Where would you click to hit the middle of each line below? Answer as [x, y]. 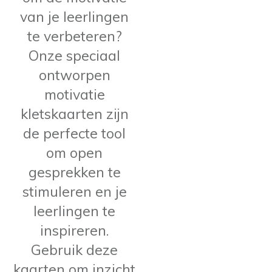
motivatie [74, 94]
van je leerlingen [75, 16]
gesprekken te [74, 172]
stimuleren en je [74, 191]
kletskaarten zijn [74, 114]
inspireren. [75, 230]
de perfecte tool [75, 133]
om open [75, 152]
